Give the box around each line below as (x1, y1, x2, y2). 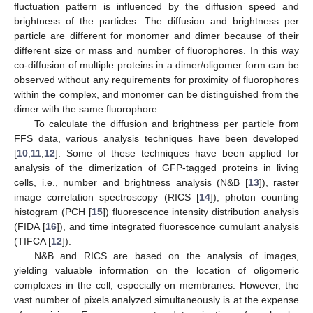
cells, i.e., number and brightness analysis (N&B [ (14, 176, 248, 188)
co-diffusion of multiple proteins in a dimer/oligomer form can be (14, 59, 299, 71)
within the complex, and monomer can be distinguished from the (14, 88, 299, 100)
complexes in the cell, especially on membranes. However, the (14, 279, 299, 291)
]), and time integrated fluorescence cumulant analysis (56, 220, 300, 232)
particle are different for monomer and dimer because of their (14, 29, 299, 41)
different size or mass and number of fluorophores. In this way (14, 44, 299, 56)
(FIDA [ (14, 220, 45, 232)
